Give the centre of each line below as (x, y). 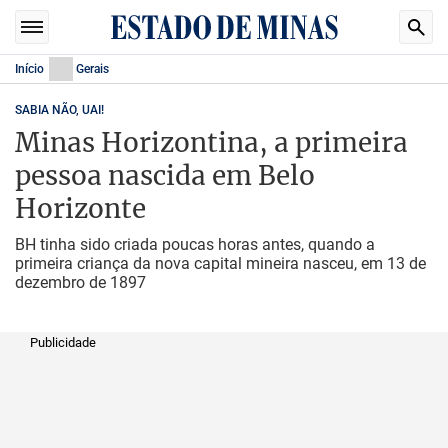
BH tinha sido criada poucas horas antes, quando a (195, 244)
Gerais (92, 69)
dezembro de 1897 (80, 282)
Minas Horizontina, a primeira (211, 142)
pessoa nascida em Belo (165, 175)
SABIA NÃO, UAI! (59, 110)
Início (29, 69)
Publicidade (63, 342)
